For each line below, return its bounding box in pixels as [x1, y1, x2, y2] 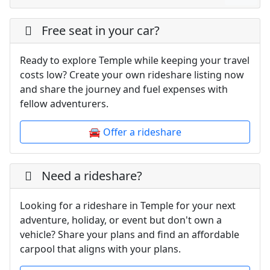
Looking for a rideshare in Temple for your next [20, 199, 236, 213]
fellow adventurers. [20, 97, 108, 111]
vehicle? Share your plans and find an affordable [20, 228, 239, 242]
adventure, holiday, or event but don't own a [20, 213, 222, 227]
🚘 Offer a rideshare [89, 125, 181, 139]
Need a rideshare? [42, 168, 142, 184]
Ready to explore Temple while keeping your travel [20, 54, 250, 67]
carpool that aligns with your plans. [20, 242, 181, 256]
